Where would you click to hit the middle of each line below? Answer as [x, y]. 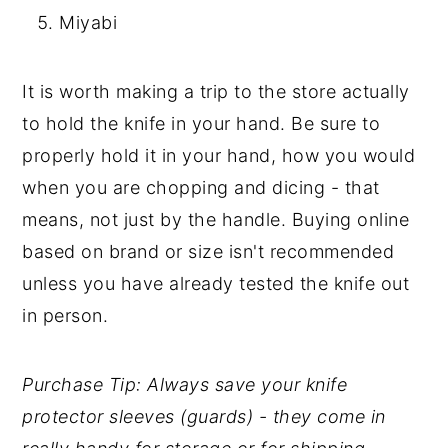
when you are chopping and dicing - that [201, 187]
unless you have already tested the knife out [216, 283]
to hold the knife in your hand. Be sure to [201, 123]
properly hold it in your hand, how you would [219, 155]
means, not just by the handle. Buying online [216, 219]
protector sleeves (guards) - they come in [204, 416]
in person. [65, 315]
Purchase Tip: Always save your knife [185, 384]
